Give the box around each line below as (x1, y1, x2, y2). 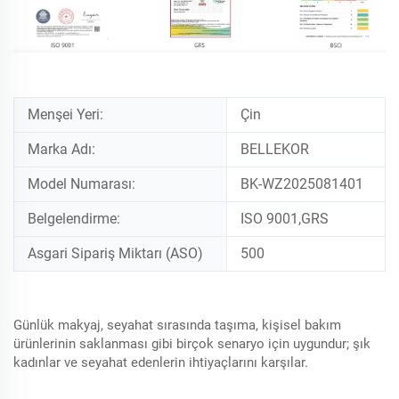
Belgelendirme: (28, 210, 120, 228)
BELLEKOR (240, 141, 309, 159)
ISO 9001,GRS (240, 210, 329, 228)
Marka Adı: (28, 141, 95, 159)
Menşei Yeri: (28, 106, 103, 124)
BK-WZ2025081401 (240, 175, 363, 193)
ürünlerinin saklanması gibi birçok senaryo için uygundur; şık (13, 336, 370, 353)
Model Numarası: (28, 175, 135, 193)
